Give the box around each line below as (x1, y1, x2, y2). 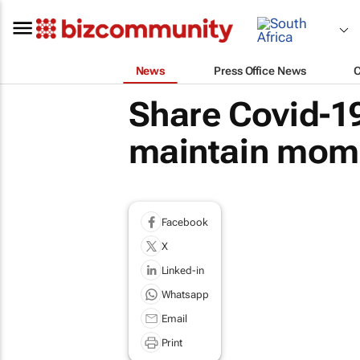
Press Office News (214, 63, 306, 77)
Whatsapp (161, 288, 209, 301)
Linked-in (161, 264, 204, 276)
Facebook (161, 215, 208, 228)
